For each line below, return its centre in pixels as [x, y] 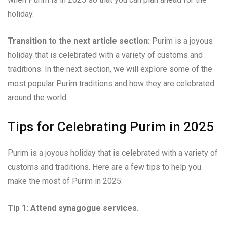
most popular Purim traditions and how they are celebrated [111, 83]
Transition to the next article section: [79, 41]
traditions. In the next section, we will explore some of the [110, 69]
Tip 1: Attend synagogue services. [73, 208]
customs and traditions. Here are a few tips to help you [104, 167]
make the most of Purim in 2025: [65, 181]
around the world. [38, 97]
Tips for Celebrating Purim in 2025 [111, 126]
